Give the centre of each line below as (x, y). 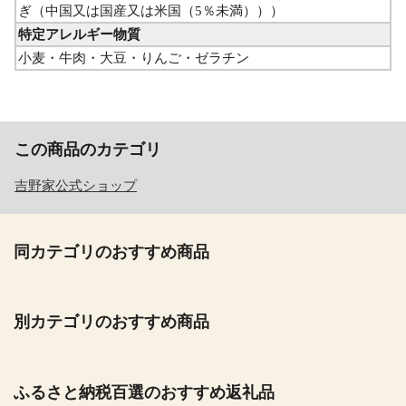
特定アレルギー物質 (79, 35)
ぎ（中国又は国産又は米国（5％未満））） (151, 11)
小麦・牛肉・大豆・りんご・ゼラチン (134, 58)
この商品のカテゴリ (88, 150)
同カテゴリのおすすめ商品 (111, 252)
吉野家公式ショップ (76, 186)
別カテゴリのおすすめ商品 (111, 322)
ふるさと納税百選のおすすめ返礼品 (144, 392)
